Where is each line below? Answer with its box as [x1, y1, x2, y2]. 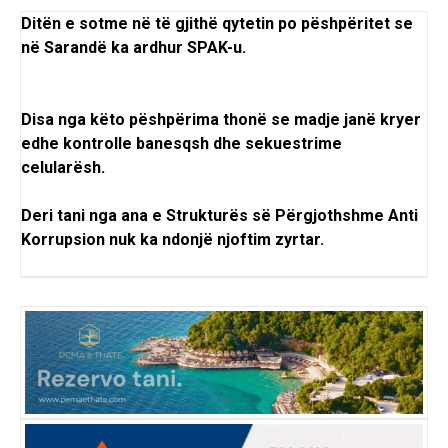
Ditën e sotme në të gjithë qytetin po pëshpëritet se [21, 14, 413, 34]
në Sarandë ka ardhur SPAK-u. [21, 38, 246, 58]
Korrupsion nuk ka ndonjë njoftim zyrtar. [21, 230, 328, 250]
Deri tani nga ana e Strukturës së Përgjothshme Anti [21, 206, 418, 226]
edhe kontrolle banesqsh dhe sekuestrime [21, 134, 342, 154]
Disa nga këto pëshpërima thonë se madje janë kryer [21, 110, 421, 130]
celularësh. [21, 158, 109, 178]
